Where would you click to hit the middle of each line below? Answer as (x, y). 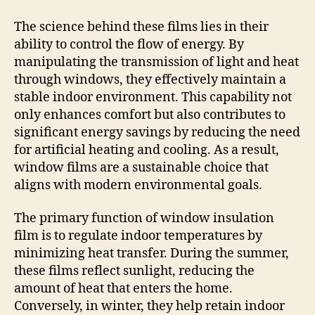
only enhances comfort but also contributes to (150, 115)
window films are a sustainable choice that (141, 167)
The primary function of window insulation (144, 219)
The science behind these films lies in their (141, 27)
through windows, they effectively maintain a (150, 79)
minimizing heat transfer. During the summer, (152, 254)
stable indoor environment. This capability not (153, 97)
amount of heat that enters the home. (123, 289)
